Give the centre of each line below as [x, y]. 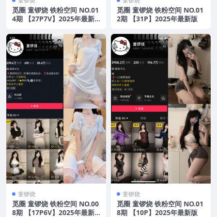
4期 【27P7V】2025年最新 [53, 19]
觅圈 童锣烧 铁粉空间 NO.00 [55, 204]
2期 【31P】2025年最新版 [157, 19]
